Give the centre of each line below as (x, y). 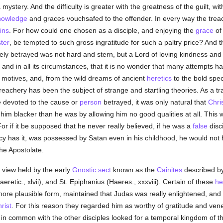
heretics (159, 78)
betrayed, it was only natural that (155, 102)
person (90, 102)
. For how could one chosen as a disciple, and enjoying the (102, 30)
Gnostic (84, 170)
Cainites (169, 170)
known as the (134, 170)
